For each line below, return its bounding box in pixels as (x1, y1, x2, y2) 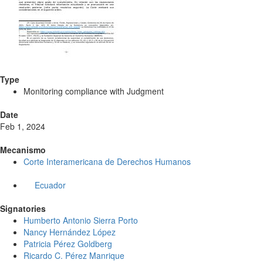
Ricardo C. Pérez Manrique (23, 249, 124, 262)
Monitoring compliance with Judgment (23, 85, 164, 97)
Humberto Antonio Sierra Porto (23, 214, 138, 227)
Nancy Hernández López (23, 226, 116, 238)
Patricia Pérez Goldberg (23, 238, 112, 250)
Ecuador (34, 179, 66, 191)
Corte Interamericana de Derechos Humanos (23, 156, 191, 168)
